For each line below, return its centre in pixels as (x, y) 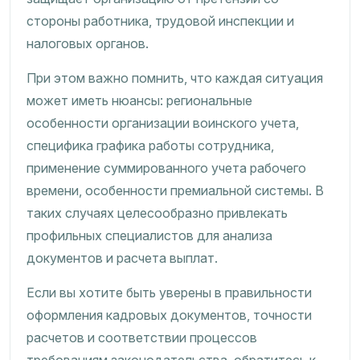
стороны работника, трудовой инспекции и (160, 21)
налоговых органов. (88, 43)
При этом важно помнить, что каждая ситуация (175, 78)
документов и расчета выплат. (122, 258)
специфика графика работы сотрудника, (150, 145)
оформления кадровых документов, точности (169, 315)
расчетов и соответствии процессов (142, 337)
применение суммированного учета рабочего (166, 168)
